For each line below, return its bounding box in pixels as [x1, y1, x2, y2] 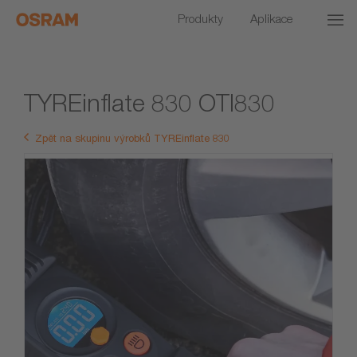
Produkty [178, 11, 223, 25]
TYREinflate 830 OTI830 [24, 88, 275, 116]
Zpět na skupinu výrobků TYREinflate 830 [35, 131, 229, 145]
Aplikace [250, 11, 292, 25]
